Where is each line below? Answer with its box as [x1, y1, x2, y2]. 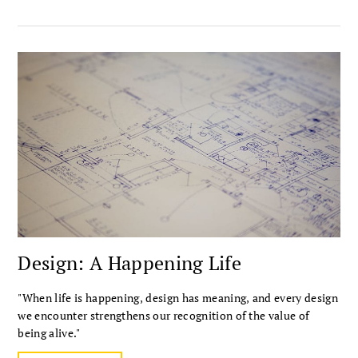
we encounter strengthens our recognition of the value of [18, 307, 310, 323]
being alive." [18, 324, 81, 340]
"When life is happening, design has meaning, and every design [18, 289, 338, 305]
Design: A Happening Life [18, 249, 242, 276]
